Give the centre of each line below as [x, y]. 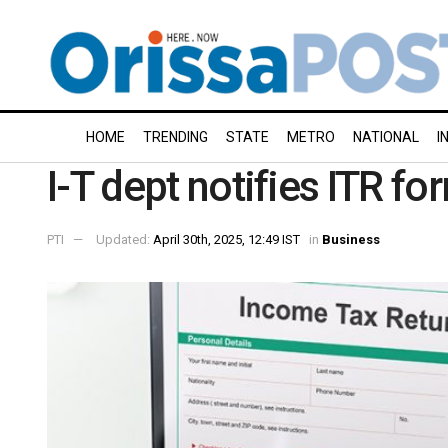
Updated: [124, 239]
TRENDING [175, 137]
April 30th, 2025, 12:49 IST [226, 239]
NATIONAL [386, 137]
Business [351, 239]
